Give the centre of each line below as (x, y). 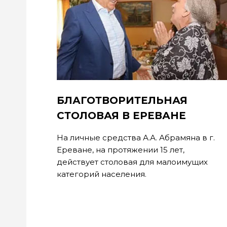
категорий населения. (102, 174)
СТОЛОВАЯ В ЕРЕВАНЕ (121, 116)
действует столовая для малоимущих (132, 162)
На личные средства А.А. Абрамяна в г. (136, 138)
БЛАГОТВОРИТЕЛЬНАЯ (122, 100)
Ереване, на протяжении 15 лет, (121, 150)
